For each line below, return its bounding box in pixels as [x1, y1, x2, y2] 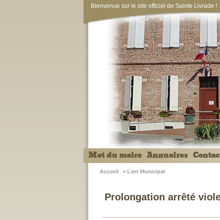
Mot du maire [88, 149, 142, 161]
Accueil [100, 168, 119, 174]
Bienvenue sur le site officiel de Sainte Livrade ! [91, 2, 217, 9]
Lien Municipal [127, 168, 165, 174]
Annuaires [147, 149, 188, 161]
